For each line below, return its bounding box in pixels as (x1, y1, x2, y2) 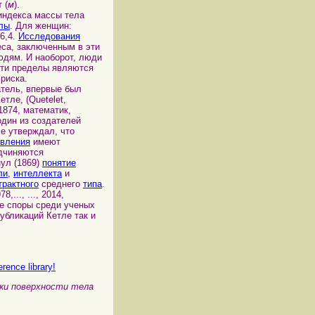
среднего (39, 179, 83, 190)
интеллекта (13, 168, 62, 179)
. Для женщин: (10, 20, 72, 32)
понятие (42, 157, 76, 169)
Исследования (18, 31, 80, 42)
